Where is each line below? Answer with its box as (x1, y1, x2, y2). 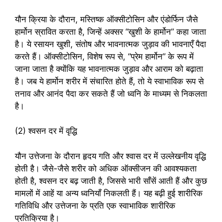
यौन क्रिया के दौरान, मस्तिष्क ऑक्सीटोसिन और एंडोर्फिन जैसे (15, 14, 198, 24)
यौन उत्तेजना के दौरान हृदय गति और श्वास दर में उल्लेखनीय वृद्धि (15, 151, 206, 161)
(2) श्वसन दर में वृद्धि (15, 126, 77, 136)
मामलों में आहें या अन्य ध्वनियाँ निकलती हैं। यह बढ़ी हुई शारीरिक (15, 188, 203, 198)
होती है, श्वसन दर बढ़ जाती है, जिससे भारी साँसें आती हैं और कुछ (15, 175, 207, 186)
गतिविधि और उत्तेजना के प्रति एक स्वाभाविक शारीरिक (15, 200, 175, 211)
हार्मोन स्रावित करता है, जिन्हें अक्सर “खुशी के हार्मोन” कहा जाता (15, 26, 206, 37)
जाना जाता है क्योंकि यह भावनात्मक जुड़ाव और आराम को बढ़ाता (15, 63, 203, 74)
